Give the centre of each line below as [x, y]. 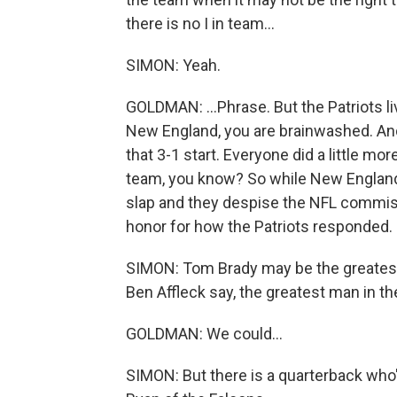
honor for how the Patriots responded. [259, 226]
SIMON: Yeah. [173, 65]
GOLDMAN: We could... [204, 334]
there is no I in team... [200, 23]
